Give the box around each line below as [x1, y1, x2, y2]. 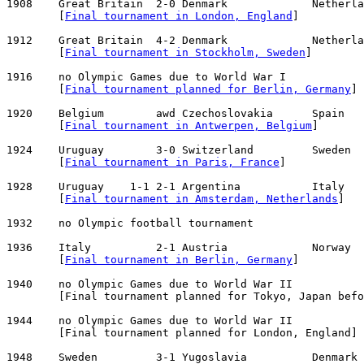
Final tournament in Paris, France [65, 156, 279, 169]
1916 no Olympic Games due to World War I [6, 71, 286, 84]
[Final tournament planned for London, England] [6, 327, 357, 340]
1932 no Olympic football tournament [6, 217, 253, 230]
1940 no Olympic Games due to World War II [6, 278, 292, 291]
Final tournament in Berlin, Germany [65, 253, 292, 266]
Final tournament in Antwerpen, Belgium [65, 119, 312, 132]
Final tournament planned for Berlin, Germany [65, 83, 351, 96]
